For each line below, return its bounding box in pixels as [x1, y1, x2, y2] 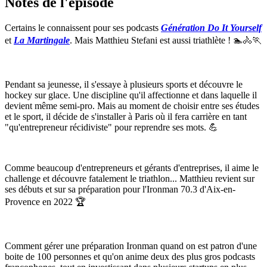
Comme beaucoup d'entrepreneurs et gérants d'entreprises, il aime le [5, 162, 259, 173]
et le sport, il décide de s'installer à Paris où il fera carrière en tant [5, 111, 247, 122]
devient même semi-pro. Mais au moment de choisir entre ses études [5, 100, 259, 111]
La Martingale [14, 35, 70, 45]
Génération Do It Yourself [161, 22, 262, 33]
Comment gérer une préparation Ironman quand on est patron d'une [5, 240, 257, 251]
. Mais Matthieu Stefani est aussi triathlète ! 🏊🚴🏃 [70, 35, 262, 45]
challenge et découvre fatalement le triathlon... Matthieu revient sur [5, 173, 254, 184]
